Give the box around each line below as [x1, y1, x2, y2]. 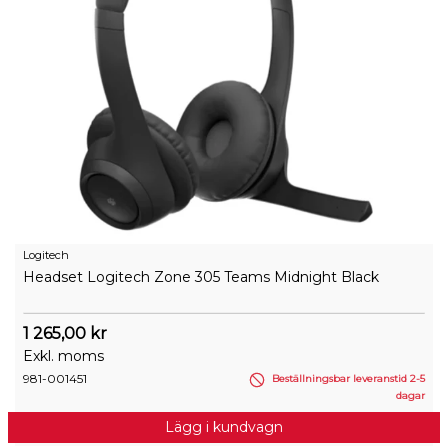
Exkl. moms [23, 347, 104, 366]
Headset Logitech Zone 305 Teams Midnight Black [23, 268, 379, 287]
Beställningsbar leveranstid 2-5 [269, 372, 425, 386]
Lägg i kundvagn [165, 417, 283, 436]
